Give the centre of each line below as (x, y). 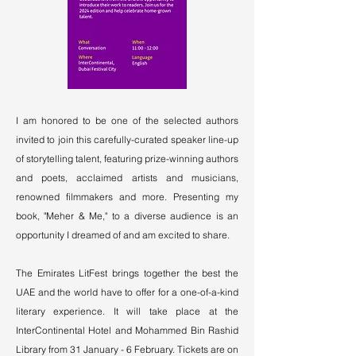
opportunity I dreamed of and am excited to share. (124, 235)
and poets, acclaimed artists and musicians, (127, 178)
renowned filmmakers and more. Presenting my (127, 197)
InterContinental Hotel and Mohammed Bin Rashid (127, 330)
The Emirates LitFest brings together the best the (127, 273)
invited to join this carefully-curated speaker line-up (127, 139)
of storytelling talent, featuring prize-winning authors (127, 159)
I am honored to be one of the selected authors (127, 120)
